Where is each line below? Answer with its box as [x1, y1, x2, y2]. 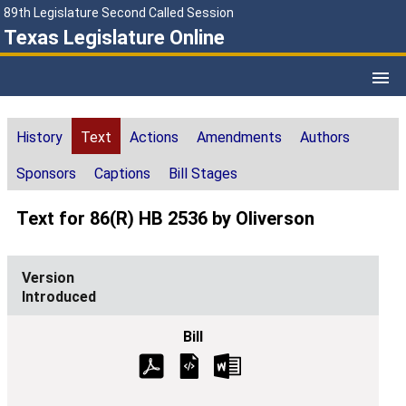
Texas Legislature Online [4, 26, 225, 49]
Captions [94, 165, 150, 183]
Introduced [22, 288, 96, 306]
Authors [300, 129, 350, 147]
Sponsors [16, 165, 76, 183]
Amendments [197, 129, 282, 147]
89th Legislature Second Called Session [4, 5, 234, 20]
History [16, 129, 63, 147]
